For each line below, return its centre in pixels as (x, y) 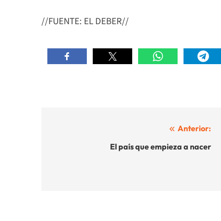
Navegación (83, 131)
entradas (75, 166)
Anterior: (194, 129)
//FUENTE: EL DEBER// (85, 20)
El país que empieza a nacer (161, 147)
